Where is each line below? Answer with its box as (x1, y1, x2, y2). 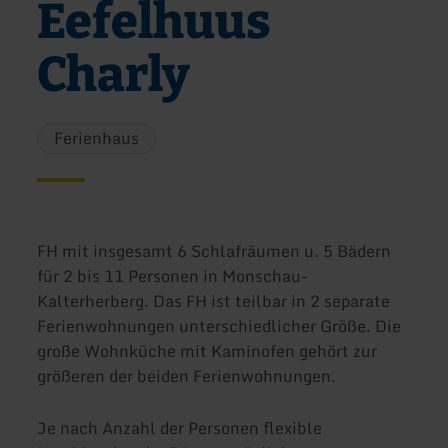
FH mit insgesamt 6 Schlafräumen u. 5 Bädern (37, 238, 392, 265)
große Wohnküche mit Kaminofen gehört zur (37, 338, 378, 365)
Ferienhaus (54, 124, 140, 151)
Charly (37, 46, 191, 105)
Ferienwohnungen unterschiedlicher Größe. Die (37, 313, 402, 340)
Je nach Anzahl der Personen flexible (37, 414, 323, 441)
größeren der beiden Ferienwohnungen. (37, 363, 337, 390)
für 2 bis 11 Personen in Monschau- (37, 263, 309, 290)
